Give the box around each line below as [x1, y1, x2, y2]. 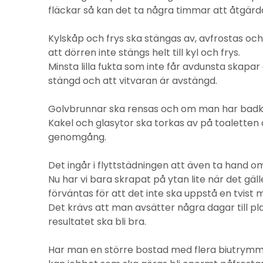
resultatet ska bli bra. [48, 215, 146, 228]
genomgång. [48, 130, 106, 144]
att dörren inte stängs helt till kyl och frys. [48, 46, 240, 59]
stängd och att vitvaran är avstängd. [48, 74, 217, 87]
